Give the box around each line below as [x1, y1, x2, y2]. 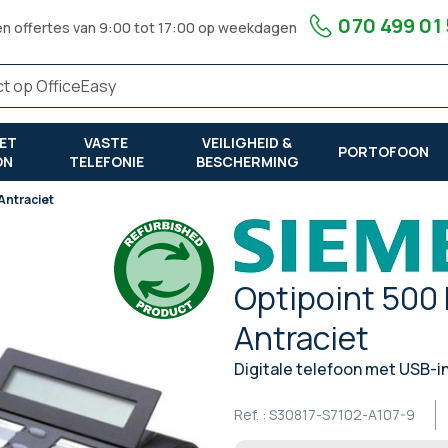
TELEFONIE [68, 151, 144, 171]
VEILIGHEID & [202, 132, 293, 152]
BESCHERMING [195, 151, 299, 171]
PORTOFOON [338, 142, 430, 162]
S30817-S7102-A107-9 [269, 404, 415, 424]
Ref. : [234, 404, 266, 424]
